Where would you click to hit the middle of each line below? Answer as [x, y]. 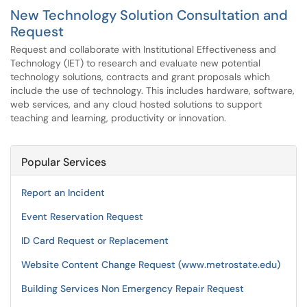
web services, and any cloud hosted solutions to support [136, 104]
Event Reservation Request [82, 217]
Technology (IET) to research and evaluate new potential [135, 63]
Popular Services [64, 162]
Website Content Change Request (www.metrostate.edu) [151, 265]
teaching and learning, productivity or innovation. [118, 118]
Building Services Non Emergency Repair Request [133, 288]
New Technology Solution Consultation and [149, 15]
